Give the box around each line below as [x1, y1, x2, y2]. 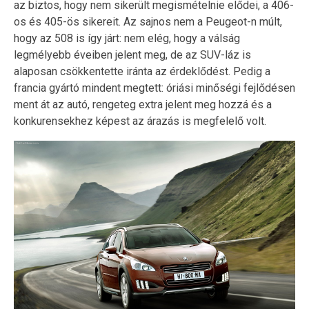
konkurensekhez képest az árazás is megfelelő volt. [14, 114, 266, 128]
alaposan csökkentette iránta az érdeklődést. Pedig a [14, 64, 270, 78]
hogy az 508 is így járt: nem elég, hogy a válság [14, 31, 240, 45]
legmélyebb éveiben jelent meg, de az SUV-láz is [14, 48, 251, 61]
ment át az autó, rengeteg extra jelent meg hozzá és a [14, 97, 272, 111]
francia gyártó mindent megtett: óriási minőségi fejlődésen [14, 81, 295, 94]
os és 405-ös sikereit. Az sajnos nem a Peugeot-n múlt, [14, 14, 282, 28]
